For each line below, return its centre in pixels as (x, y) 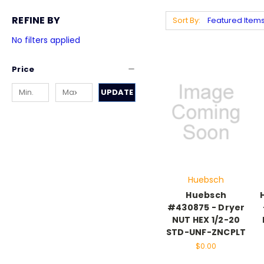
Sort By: (186, 20)
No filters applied (46, 40)
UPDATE (117, 92)
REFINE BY (36, 20)
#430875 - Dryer (206, 208)
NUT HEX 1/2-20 (206, 220)
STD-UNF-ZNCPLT (206, 232)
